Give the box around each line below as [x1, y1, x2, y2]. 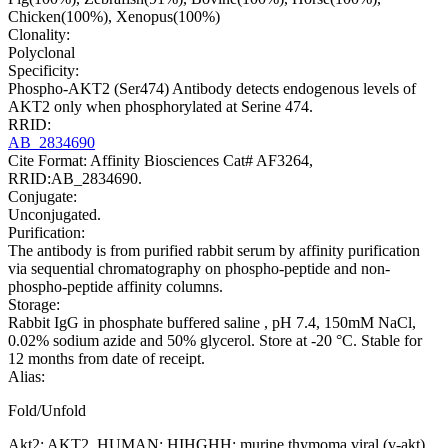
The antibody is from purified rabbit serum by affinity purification [8, 242, 420, 260]
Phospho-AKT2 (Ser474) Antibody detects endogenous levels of [8, 80, 416, 98]
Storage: [8, 296, 60, 314]
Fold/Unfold [8, 402, 86, 420]
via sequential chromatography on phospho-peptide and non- [8, 260, 390, 278]
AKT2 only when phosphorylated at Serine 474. [8, 98, 313, 116]
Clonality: [8, 26, 70, 44]
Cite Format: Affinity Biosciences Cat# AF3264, [8, 152, 313, 170]
